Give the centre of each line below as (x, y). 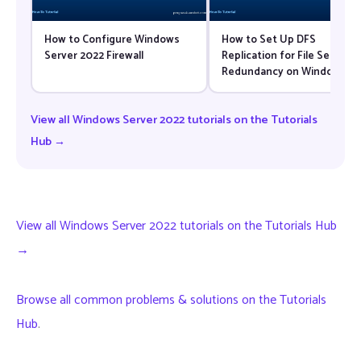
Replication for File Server (285, 55)
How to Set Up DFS (268, 39)
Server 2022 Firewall (93, 55)
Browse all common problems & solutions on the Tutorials (171, 301)
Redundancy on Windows (284, 71)
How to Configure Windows (112, 39)
